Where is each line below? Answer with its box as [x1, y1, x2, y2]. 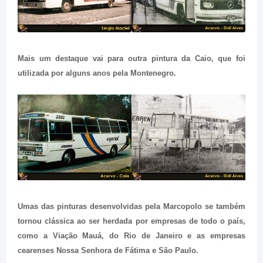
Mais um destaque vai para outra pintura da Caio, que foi [18, 54, 245, 63]
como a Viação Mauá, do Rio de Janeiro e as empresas [18, 231, 245, 240]
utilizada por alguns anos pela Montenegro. [18, 69, 176, 78]
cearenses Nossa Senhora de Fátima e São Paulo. [18, 245, 198, 255]
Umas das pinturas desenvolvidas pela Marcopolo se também [18, 201, 245, 211]
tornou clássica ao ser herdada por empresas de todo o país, [18, 216, 245, 225]
